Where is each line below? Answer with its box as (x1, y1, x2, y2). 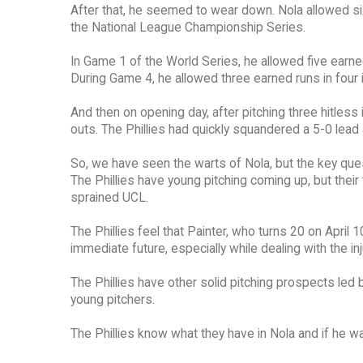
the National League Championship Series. (70, 20, 305, 36)
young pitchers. (70, 293, 155, 308)
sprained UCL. (70, 190, 148, 206)
